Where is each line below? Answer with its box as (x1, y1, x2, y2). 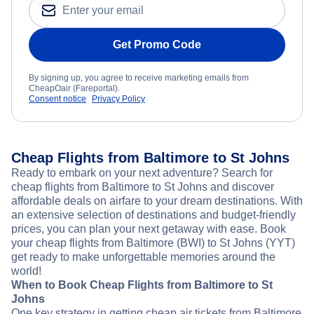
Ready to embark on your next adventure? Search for (11, 167, 273, 179)
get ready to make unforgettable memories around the (11, 251, 275, 264)
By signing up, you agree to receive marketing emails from (29, 73, 249, 83)
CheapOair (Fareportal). (29, 83, 120, 94)
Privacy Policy (92, 94, 145, 104)
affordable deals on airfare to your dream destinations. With (11, 195, 303, 207)
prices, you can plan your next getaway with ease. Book (11, 223, 286, 235)
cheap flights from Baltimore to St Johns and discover (11, 181, 274, 193)
